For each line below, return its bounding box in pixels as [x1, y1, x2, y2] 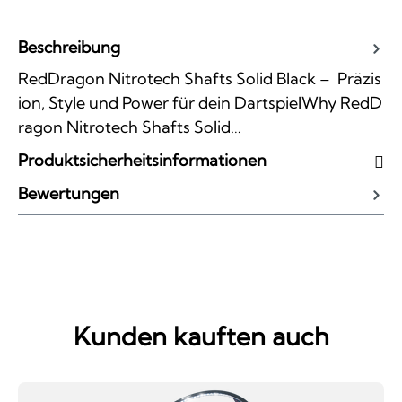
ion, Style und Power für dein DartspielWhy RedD [18, 92, 382, 113]
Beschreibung [18, 36, 120, 57]
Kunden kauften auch [73, 319, 329, 352]
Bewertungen [18, 182, 119, 204]
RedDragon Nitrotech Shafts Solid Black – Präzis [18, 67, 381, 89]
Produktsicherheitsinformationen [18, 149, 267, 170]
